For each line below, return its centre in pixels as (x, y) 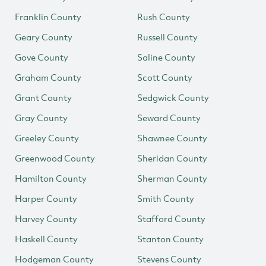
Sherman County (172, 178)
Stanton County (170, 239)
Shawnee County (172, 138)
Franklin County (48, 17)
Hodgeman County (54, 259)
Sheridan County (172, 158)
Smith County (166, 198)
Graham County (48, 77)
